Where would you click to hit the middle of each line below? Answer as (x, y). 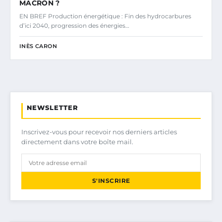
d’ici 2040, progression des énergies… (74, 26)
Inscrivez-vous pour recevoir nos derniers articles (99, 132)
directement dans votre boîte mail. (77, 142)
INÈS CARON (38, 46)
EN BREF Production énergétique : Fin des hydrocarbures (105, 16)
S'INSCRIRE (111, 181)
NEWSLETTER (53, 108)
